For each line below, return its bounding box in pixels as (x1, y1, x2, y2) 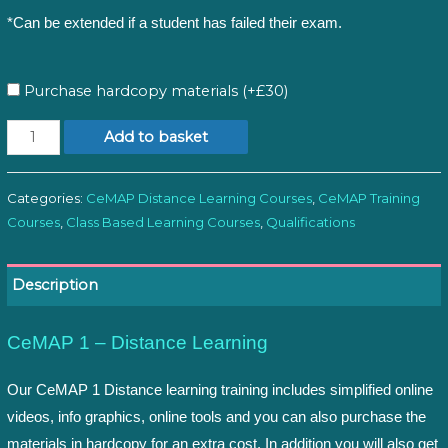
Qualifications (266, 214, 355, 231)
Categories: (7, 190, 86, 207)
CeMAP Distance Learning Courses (86, 190, 312, 207)
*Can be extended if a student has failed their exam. (7, 15, 342, 32)
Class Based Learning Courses (66, 214, 260, 231)
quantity (6, 230, 65, 249)
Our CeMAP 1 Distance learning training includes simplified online (7, 381, 433, 398)
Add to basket (103, 127, 208, 146)
